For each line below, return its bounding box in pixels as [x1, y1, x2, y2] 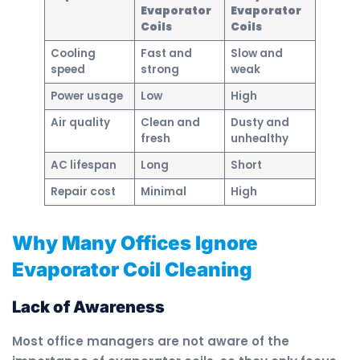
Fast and [140, 46, 192, 62]
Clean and [140, 115, 200, 131]
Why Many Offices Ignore [12, 231, 258, 256]
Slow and [230, 46, 283, 62]
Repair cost [50, 184, 116, 200]
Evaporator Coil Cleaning [12, 258, 252, 282]
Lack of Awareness [12, 297, 165, 317]
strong [140, 62, 179, 78]
